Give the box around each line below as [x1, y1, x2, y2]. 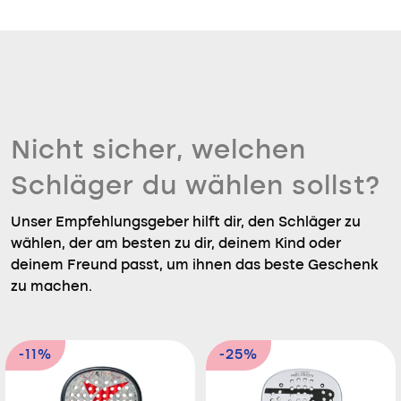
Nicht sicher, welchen [11, 138, 306, 165]
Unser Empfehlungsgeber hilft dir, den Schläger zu [11, 216, 361, 230]
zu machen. [11, 280, 92, 294]
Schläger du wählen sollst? [11, 174, 380, 200]
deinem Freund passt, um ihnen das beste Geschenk [11, 259, 379, 273]
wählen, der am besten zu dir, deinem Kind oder [11, 237, 341, 252]
